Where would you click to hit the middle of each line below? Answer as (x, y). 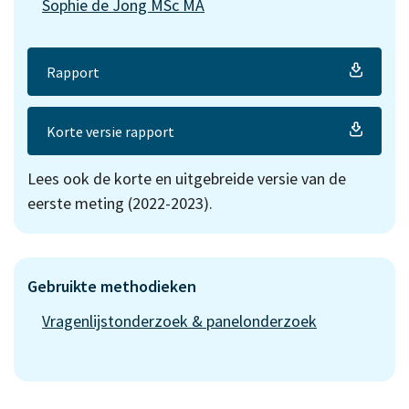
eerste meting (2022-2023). (120, 204)
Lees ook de (71, 179)
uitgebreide (215, 179)
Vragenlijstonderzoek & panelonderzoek (179, 321)
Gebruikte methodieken (112, 287)
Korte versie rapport (110, 131)
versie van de (300, 179)
